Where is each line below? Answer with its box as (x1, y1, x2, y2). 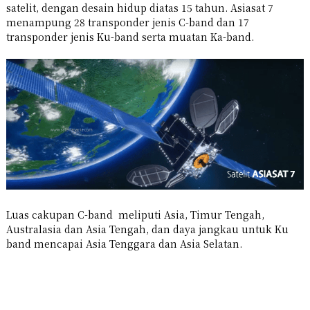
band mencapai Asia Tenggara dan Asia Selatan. (6, 236, 242, 250)
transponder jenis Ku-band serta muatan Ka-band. (6, 29, 254, 44)
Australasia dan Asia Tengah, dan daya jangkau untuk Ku (6, 221, 289, 236)
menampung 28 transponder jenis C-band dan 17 (6, 15, 249, 29)
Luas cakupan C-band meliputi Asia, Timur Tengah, (6, 207, 264, 221)
